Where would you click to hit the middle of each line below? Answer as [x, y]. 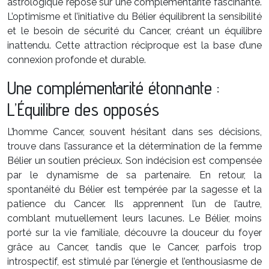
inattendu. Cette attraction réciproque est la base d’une [134, 45]
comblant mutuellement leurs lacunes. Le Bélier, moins [134, 218]
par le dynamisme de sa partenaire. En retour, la [134, 175]
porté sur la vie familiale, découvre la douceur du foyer [134, 233]
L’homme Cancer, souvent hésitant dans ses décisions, [134, 132]
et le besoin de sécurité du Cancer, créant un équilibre [134, 31]
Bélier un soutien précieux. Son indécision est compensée [134, 161]
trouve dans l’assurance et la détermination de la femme [134, 146]
